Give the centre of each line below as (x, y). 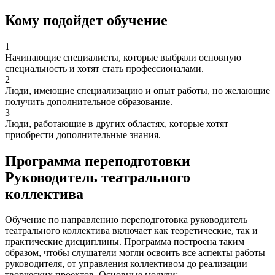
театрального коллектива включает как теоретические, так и (131, 231)
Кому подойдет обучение (86, 20)
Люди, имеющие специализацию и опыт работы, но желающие (137, 90)
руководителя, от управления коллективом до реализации (126, 264)
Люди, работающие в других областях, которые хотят (117, 123)
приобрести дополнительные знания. (83, 134)
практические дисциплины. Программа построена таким (125, 242)
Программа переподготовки (98, 161)
